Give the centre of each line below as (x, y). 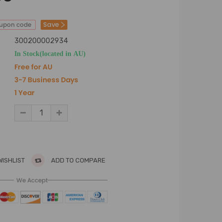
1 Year (25, 93)
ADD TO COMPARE (78, 160)
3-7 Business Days (46, 80)
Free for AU (33, 67)
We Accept (32, 180)
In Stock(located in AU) (50, 54)
